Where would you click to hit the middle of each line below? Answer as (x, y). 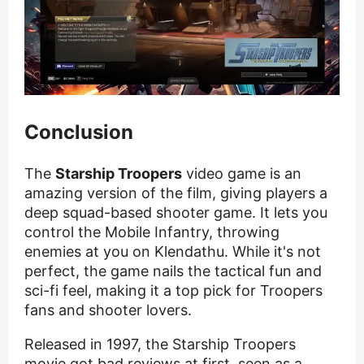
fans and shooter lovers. (108, 310)
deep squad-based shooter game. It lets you (176, 212)
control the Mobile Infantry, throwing (152, 232)
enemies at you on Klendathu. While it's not (173, 251)
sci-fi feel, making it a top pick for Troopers (173, 290)
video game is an (242, 173)
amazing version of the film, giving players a (176, 193)
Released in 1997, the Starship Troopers (160, 344)
